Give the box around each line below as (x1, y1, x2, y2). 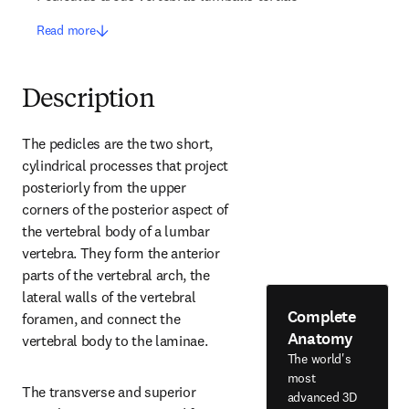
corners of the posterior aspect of (22, 200, 229, 218)
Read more (37, 22, 96, 38)
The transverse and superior (22, 383, 196, 401)
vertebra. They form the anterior (22, 244, 220, 262)
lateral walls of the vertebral (22, 288, 196, 306)
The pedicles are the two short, (22, 134, 214, 152)
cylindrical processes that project (22, 156, 229, 174)
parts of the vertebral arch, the (22, 266, 210, 284)
